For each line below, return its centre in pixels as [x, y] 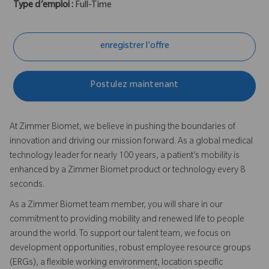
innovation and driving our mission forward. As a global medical [131, 142]
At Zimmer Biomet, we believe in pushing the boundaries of [122, 128]
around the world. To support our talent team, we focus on [120, 234]
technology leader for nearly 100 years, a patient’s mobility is [125, 156]
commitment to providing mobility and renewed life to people [127, 220]
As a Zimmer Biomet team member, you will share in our [116, 206]
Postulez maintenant [134, 86]
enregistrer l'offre [134, 47]
